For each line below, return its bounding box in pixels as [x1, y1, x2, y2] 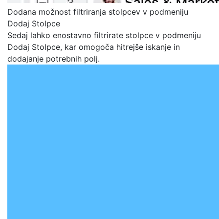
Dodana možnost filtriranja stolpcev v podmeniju [7, 7, 188, 17]
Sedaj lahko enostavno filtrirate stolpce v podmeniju [7, 30, 201, 40]
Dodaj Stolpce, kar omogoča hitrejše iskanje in [7, 42, 180, 52]
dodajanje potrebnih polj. [7, 54, 100, 64]
